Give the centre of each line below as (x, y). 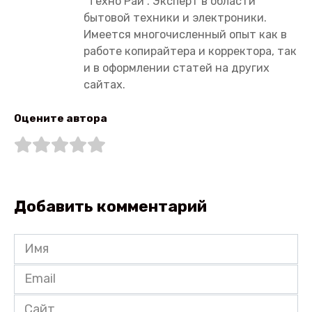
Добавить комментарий (110, 206)
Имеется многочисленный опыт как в (185, 34)
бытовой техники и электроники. (175, 17)
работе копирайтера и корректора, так (190, 51)
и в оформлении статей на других (177, 68)
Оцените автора (61, 118)
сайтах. (104, 84)
